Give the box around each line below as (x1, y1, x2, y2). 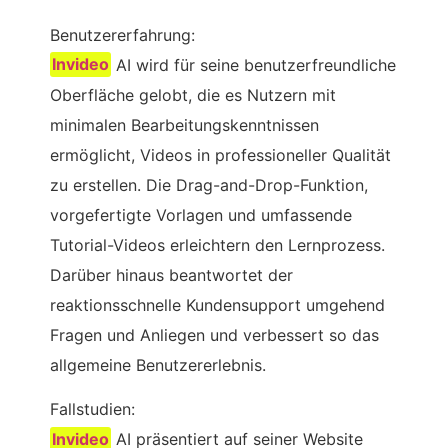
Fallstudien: (50, 398, 135, 419)
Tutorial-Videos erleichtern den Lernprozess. (50, 234, 385, 255)
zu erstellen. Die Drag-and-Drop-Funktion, (50, 174, 368, 195)
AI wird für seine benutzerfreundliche (111, 54, 397, 75)
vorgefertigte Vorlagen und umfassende (50, 204, 352, 225)
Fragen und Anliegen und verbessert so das (50, 324, 379, 345)
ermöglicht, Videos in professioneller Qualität (50, 144, 391, 165)
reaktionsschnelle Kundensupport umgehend (50, 294, 385, 315)
